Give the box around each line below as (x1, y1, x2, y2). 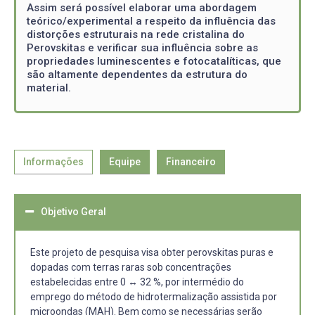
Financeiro (166, 155, 216, 167)
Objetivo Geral (41, 205, 106, 217)
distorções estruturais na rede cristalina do (27, 28, 245, 41)
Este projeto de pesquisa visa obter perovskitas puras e (30, 246, 274, 258)
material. (27, 82, 71, 94)
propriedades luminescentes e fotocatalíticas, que (27, 55, 281, 67)
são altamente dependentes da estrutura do (27, 68, 247, 81)
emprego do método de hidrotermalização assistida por (30, 290, 277, 302)
